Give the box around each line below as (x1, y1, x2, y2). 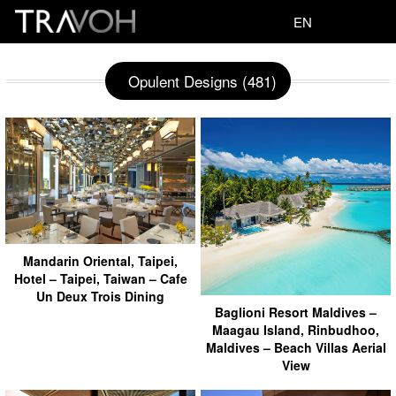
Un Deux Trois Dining (36, 287, 164, 306)
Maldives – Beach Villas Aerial (205, 338, 386, 356)
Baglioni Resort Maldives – (215, 302, 377, 321)
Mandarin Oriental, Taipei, (23, 252, 178, 270)
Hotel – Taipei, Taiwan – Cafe (13, 270, 187, 288)
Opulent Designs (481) (128, 70, 277, 92)
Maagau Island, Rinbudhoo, (212, 320, 379, 339)
